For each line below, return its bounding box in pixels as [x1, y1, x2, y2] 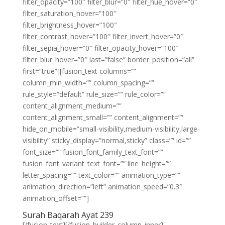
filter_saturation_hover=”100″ [22, 9, 117, 18]
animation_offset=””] [22, 193, 89, 203]
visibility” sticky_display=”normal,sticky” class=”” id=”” [22, 136, 191, 145]
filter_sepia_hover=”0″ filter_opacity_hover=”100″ [22, 43, 179, 53]
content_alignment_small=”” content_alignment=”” [22, 113, 183, 122]
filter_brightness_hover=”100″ [22, 20, 117, 30]
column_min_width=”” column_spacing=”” [22, 78, 154, 87]
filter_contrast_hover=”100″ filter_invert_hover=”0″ [22, 32, 183, 41]
